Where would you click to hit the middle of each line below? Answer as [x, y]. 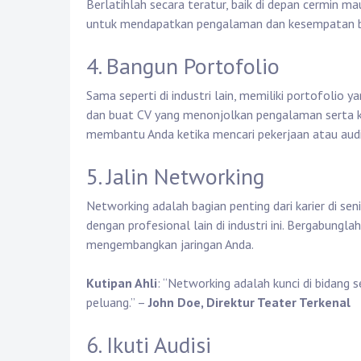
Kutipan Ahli [122, 283]
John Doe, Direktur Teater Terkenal [249, 303]
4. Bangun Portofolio [183, 66]
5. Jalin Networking [175, 176]
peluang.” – [117, 303]
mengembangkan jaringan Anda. [170, 245]
